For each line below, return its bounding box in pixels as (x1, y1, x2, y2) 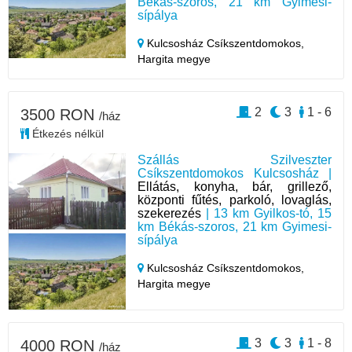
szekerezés (137, 207, 202, 220)
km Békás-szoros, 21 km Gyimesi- (137, 220, 332, 233)
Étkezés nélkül (29, 127, 104, 140)
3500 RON (20, 106, 99, 123)
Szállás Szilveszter (137, 153, 332, 167)
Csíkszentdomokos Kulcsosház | (137, 167, 332, 180)
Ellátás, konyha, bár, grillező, (137, 180, 332, 193)
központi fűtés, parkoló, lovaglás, (137, 193, 332, 207)
